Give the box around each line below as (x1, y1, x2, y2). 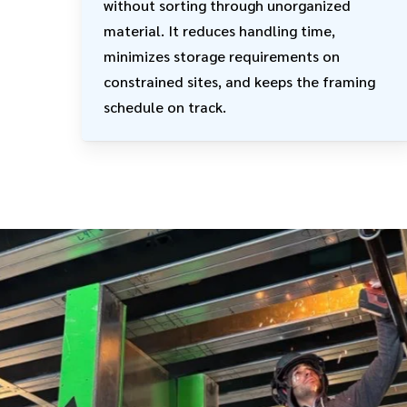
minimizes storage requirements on (103, 45, 340, 65)
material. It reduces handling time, (103, 20, 335, 40)
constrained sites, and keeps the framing (103, 71, 375, 91)
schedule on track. (103, 96, 226, 116)
